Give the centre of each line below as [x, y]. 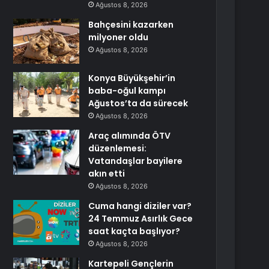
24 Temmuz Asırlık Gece [141, 219]
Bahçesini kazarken [131, 25]
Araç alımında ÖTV [130, 136]
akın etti [107, 174]
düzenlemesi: [118, 148]
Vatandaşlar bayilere [136, 161]
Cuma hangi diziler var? [140, 206]
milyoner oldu [119, 37]
